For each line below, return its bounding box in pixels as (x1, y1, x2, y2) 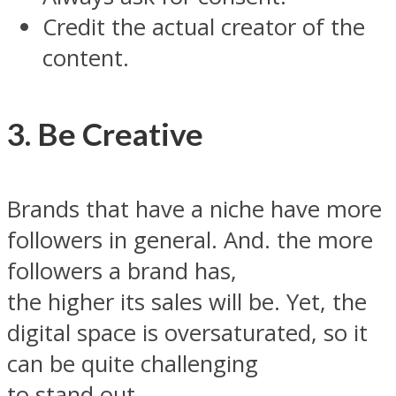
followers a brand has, (7, 255, 237, 287)
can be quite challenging (7, 348, 258, 380)
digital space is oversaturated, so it (7, 317, 368, 349)
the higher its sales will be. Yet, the (7, 286, 367, 318)
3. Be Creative (7, 115, 203, 153)
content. (42, 42, 129, 74)
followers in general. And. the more (7, 225, 373, 256)
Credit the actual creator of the (42, 11, 365, 43)
